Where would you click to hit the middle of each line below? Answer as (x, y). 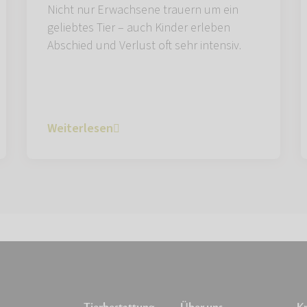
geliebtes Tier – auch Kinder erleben (139, 27)
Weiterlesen (80, 128)
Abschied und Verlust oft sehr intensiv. (144, 45)
